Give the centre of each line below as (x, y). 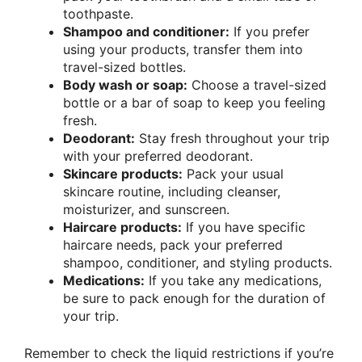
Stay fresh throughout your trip (232, 138)
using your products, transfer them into (183, 49)
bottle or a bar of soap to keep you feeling (194, 102)
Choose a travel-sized (257, 84)
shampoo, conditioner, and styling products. (198, 262)
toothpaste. (98, 13)
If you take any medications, (233, 280)
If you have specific (244, 227)
